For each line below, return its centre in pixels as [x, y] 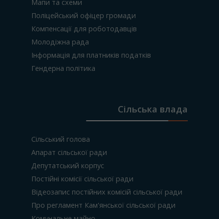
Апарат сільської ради [69, 152]
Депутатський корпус [68, 165]
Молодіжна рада [60, 42]
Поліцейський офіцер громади [84, 15]
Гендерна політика [63, 68]
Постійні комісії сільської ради [82, 179]
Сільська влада [153, 109]
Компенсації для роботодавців [84, 29]
